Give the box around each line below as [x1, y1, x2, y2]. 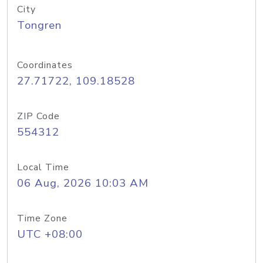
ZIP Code [17, 110, 60, 123]
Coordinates [17, 59, 73, 72]
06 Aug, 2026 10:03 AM [17, 176, 149, 191]
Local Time [17, 161, 69, 174]
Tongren [17, 18, 62, 33]
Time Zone [17, 212, 68, 225]
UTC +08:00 [17, 227, 83, 242]
